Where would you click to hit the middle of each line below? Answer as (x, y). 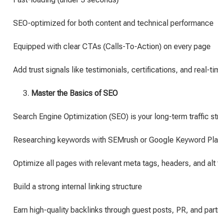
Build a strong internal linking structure (78, 187)
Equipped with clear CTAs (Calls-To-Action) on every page (112, 46)
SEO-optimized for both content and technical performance (113, 23)
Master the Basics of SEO (74, 93)
